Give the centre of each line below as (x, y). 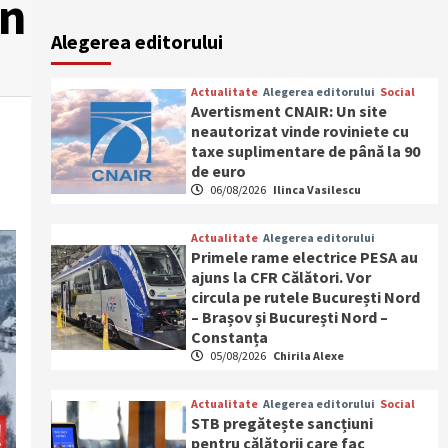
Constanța (230, 337)
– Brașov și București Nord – (290, 317)
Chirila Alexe (309, 355)
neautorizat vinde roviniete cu (300, 131)
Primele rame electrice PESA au (305, 257)
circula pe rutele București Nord (306, 297)
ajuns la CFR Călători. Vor (281, 277)
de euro (219, 171)
